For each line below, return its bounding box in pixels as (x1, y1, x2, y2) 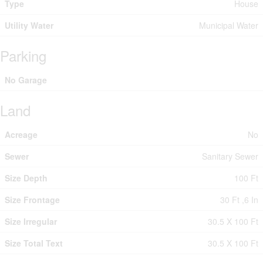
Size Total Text (5, 237, 63, 249)
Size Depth (5, 171, 48, 184)
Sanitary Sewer (202, 150, 258, 162)
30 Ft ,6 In (220, 193, 258, 205)
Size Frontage (5, 193, 60, 205)
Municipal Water (199, 19, 258, 31)
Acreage (5, 128, 38, 140)
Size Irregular (5, 215, 57, 227)
